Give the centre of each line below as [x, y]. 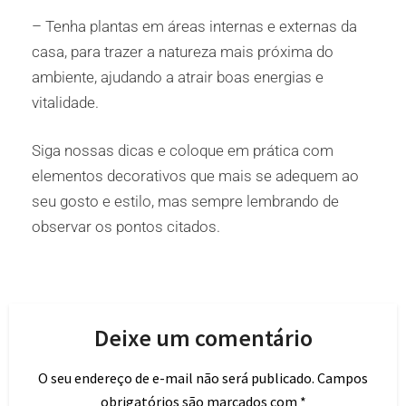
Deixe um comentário [203, 337]
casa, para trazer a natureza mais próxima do [183, 51]
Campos [343, 377]
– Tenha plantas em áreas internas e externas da [194, 26]
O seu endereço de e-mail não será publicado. [176, 377]
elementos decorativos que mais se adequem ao [195, 176]
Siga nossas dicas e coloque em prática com [183, 151]
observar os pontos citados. [126, 227]
